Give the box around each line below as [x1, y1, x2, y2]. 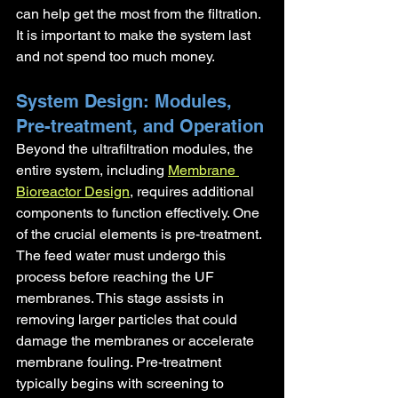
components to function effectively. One [16, 203, 263, 221]
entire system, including [16, 161, 168, 179]
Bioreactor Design [16, 182, 130, 200]
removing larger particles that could [16, 310, 241, 328]
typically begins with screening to [16, 374, 227, 392]
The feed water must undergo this [16, 246, 229, 264]
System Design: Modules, [16, 90, 237, 112]
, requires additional [130, 182, 258, 200]
